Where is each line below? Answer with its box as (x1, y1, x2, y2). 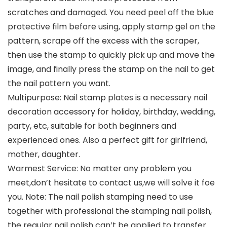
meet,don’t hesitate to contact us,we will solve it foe (8, 177, 215, 189)
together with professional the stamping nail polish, (8, 205, 212, 217)
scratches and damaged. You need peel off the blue (8, 7, 214, 19)
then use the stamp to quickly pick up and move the (8, 49, 215, 61)
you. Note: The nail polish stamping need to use (8, 191, 193, 203)
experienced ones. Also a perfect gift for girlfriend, (8, 134, 207, 146)
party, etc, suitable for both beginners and (8, 120, 176, 132)
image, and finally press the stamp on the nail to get (8, 63, 215, 75)
